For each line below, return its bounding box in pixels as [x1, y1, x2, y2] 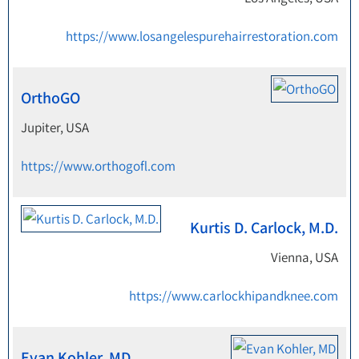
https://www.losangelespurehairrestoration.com [66, 27, 338, 45]
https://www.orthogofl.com [21, 157, 175, 175]
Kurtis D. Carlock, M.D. [190, 217, 338, 238]
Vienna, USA [271, 248, 338, 266]
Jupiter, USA [21, 119, 89, 136]
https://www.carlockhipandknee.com [129, 287, 338, 305]
